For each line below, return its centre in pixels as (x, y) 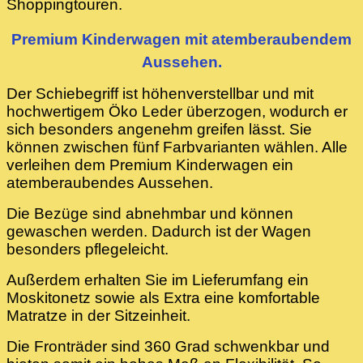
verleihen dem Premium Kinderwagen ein (150, 165)
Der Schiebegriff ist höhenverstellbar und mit (160, 94)
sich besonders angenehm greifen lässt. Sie (159, 130)
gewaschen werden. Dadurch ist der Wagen (159, 232)
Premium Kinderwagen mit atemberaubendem (181, 40)
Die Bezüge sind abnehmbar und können (150, 214)
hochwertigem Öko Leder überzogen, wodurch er (177, 112)
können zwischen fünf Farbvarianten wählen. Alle (177, 147)
